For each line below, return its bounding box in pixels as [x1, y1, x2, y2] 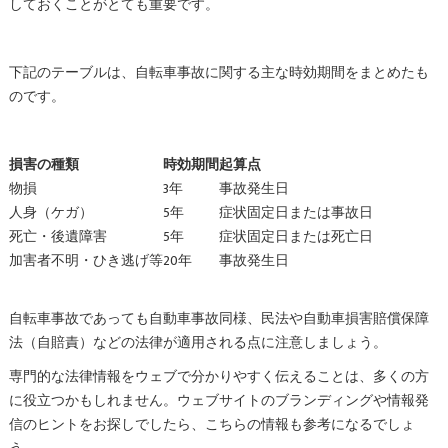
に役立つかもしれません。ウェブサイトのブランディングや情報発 [8, 389, 429, 412]
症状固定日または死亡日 [218, 225, 373, 248]
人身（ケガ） [8, 201, 93, 224]
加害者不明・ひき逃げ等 [8, 249, 163, 272]
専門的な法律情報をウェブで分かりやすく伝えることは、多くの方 [8, 365, 429, 388]
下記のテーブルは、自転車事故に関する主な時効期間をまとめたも [8, 61, 429, 84]
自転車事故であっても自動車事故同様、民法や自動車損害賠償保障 [8, 307, 429, 330]
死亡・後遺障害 [8, 225, 107, 248]
